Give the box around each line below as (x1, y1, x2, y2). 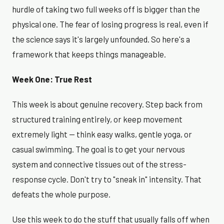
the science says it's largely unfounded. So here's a (12, 34, 190, 44)
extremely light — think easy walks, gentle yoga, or (12, 129, 192, 139)
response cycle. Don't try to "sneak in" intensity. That (12, 174, 201, 184)
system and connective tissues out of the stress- (12, 159, 186, 169)
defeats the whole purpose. (12, 189, 110, 199)
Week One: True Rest (12, 74, 92, 84)
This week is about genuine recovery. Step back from (12, 99, 202, 109)
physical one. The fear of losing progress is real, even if (12, 19, 208, 29)
